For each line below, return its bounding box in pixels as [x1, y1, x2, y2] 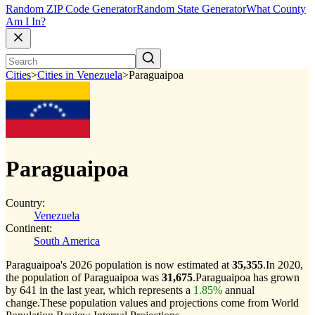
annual [222, 284, 255, 296]
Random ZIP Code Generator [6, 3, 136, 15]
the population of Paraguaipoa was [6, 271, 162, 283]
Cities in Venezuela [37, 69, 122, 82]
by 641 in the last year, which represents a [6, 284, 193, 296]
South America [34, 235, 100, 247]
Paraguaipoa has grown [195, 271, 300, 283]
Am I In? [6, 15, 46, 28]
